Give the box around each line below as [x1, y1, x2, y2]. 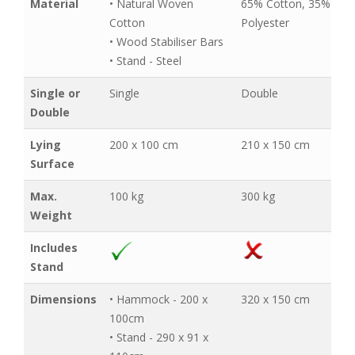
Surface [30, 156, 74, 171]
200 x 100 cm [109, 137, 178, 152]
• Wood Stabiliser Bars [109, 34, 223, 49]
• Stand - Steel [109, 53, 181, 68]
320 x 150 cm [241, 292, 310, 307]
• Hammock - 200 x [109, 292, 208, 307]
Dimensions [30, 292, 97, 307]
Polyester [241, 15, 289, 30]
